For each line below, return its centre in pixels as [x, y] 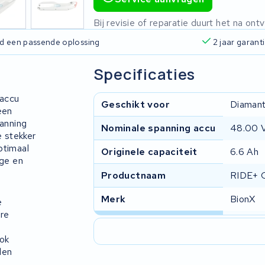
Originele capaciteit [149, 151]
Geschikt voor [135, 104]
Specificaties [144, 74]
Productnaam [133, 175]
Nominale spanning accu [158, 128]
